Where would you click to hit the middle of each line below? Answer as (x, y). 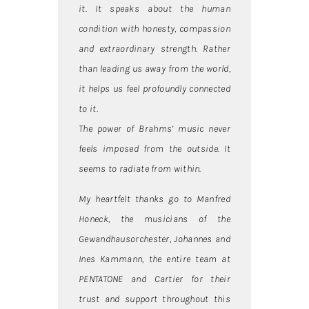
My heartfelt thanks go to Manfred (154, 199)
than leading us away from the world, (154, 69)
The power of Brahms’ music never (154, 129)
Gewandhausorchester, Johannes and (154, 239)
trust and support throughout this (154, 299)
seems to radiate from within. (140, 169)
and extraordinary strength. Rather (154, 49)
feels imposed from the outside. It (154, 149)
